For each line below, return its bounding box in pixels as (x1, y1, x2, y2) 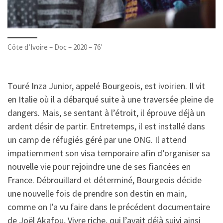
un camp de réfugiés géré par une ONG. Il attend (7, 133, 187, 145)
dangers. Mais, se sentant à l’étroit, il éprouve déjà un (7, 107, 205, 118)
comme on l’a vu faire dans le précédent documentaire (7, 201, 210, 213)
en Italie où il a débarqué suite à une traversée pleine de (7, 93, 214, 105)
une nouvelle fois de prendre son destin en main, (7, 187, 187, 199)
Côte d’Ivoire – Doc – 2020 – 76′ (7, 42, 103, 52)
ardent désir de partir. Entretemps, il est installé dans (7, 120, 205, 132)
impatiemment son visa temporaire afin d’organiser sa (7, 147, 210, 159)
